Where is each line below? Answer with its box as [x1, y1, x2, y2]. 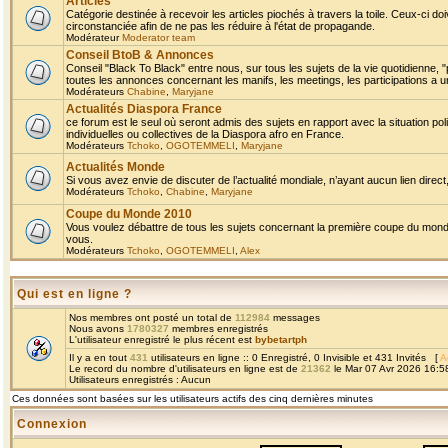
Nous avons [69, 323, 127, 334]
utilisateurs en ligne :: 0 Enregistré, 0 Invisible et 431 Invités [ [148, 352, 440, 363]
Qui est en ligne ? [17, 287, 132, 301]
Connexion [17, 417, 87, 431]
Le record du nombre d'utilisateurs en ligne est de [69, 363, 301, 374]
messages [270, 312, 320, 323]
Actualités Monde [66, 160, 165, 174]
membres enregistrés [169, 323, 268, 334]
